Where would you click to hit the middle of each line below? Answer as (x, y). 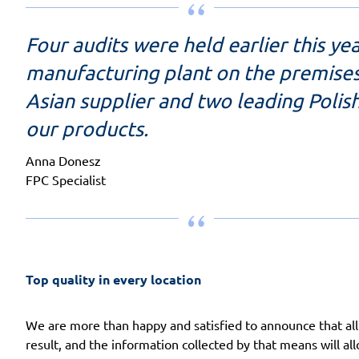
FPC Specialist (66, 180)
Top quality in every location (113, 280)
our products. (87, 129)
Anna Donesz (63, 161)
